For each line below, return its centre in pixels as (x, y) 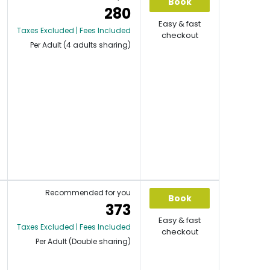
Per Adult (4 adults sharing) (80, 45)
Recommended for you (88, 193)
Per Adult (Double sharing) (83, 241)
